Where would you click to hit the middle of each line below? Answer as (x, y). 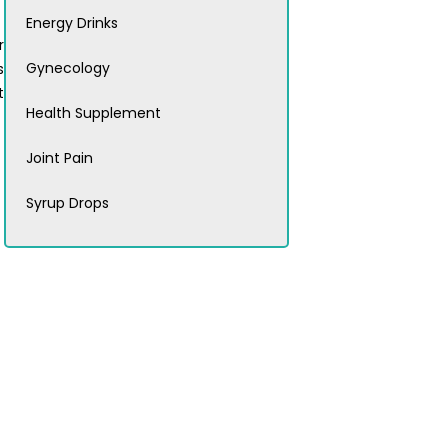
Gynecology (68, 68)
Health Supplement (93, 113)
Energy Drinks (72, 23)
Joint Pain (59, 158)
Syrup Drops (67, 203)
